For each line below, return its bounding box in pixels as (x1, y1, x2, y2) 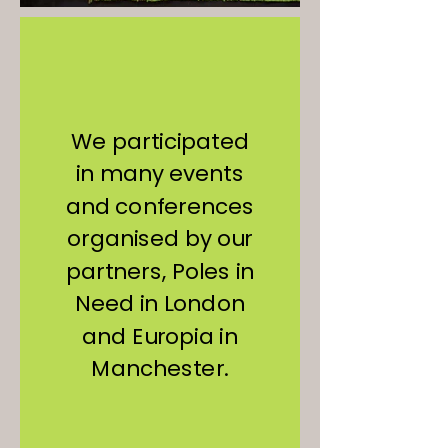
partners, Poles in (65, 256, 254, 287)
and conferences (65, 191, 254, 222)
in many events (75, 158, 244, 190)
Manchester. (91, 353, 229, 384)
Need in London (74, 288, 245, 319)
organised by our (66, 223, 253, 255)
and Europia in (81, 321, 238, 352)
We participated (70, 126, 250, 157)
